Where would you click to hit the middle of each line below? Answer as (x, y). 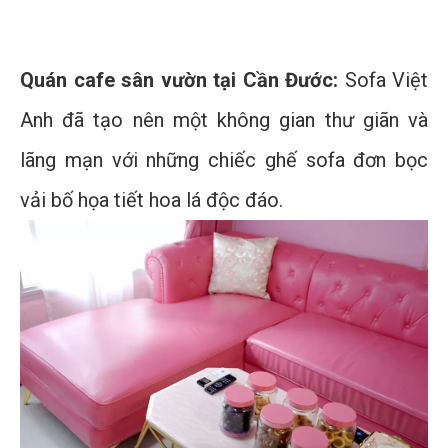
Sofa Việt (383, 80)
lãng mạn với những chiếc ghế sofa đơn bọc (224, 160)
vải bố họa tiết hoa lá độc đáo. (151, 200)
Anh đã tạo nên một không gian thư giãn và (224, 120)
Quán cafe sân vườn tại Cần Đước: (179, 80)
